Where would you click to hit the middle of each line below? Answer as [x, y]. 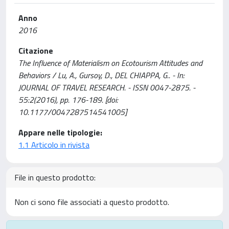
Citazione [36, 51]
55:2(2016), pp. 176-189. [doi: [68, 100]
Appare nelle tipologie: [60, 132]
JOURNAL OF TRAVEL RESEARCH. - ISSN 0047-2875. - [107, 87]
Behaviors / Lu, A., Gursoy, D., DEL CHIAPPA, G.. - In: [101, 75]
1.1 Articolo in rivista [54, 145]
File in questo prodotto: [55, 177]
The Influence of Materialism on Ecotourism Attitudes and [110, 63]
